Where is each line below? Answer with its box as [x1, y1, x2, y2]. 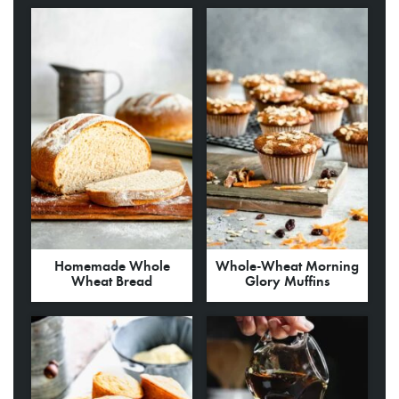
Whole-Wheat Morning [215, 256, 359, 275]
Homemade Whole [53, 256, 170, 275]
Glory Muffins [244, 272, 330, 290]
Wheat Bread [71, 272, 153, 290]
